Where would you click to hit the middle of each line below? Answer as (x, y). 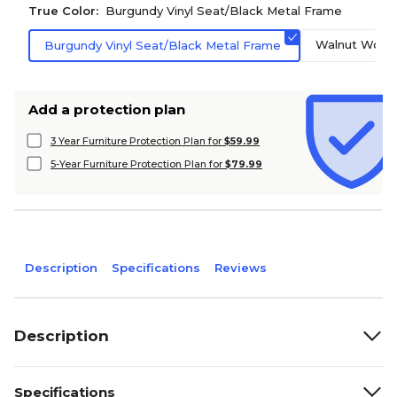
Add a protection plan (107, 109)
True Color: (63, 11)
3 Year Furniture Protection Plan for (137, 141)
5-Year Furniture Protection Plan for (138, 164)
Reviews (241, 268)
